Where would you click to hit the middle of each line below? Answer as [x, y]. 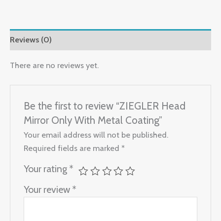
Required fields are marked [73, 148]
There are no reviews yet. [54, 65]
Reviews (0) [31, 40]
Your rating [47, 169]
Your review [48, 190]
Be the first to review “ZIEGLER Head [105, 106]
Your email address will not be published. [96, 135]
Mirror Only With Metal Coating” [93, 120]
